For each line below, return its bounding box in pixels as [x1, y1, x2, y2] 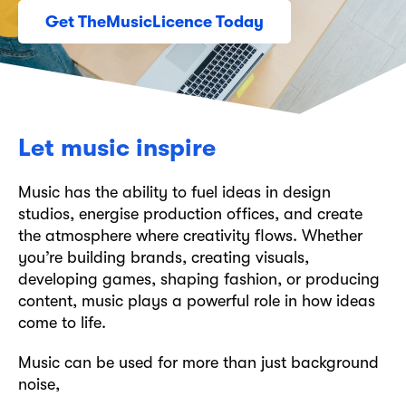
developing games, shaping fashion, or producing [18, 270, 380, 288]
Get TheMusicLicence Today [45, 13, 264, 31]
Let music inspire [18, 134, 216, 162]
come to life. [18, 314, 106, 332]
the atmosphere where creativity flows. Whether [18, 227, 362, 245]
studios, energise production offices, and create [18, 205, 362, 223]
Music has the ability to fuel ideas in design [18, 183, 331, 201]
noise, [18, 375, 60, 393]
